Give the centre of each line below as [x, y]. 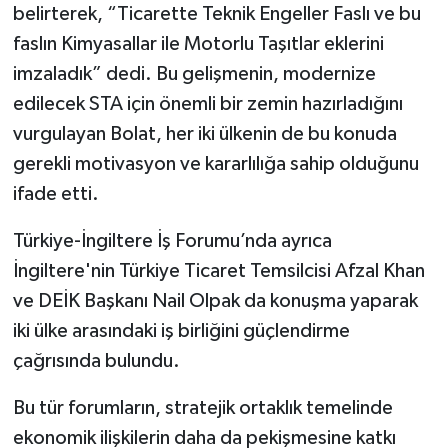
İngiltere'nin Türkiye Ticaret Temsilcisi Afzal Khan [218, 271]
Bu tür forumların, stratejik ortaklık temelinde [202, 408]
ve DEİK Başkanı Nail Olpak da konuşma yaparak [215, 301]
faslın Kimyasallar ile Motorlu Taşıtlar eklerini [198, 44]
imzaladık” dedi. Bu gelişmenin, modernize [194, 74]
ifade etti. [55, 194]
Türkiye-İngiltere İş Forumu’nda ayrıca [172, 241]
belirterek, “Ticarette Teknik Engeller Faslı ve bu [216, 14]
